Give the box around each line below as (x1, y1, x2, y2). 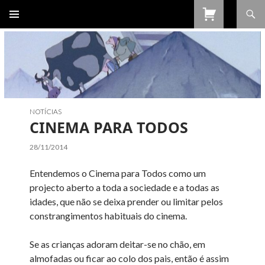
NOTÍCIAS (30, 106, 62, 116)
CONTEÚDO (8, 49, 57, 59)
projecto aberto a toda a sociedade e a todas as (30, 181, 220, 193)
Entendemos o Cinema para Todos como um (30, 167, 206, 179)
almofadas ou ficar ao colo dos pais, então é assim (30, 252, 230, 264)
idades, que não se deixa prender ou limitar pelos (30, 195, 224, 207)
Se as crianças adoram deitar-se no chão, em (30, 238, 206, 250)
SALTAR (8, 19, 39, 29)
